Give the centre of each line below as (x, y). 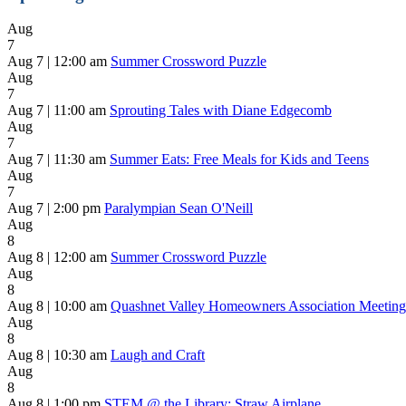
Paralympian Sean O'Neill (179, 208)
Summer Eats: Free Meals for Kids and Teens (239, 159)
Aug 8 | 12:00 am (57, 257)
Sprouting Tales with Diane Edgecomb (221, 111)
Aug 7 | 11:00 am (57, 111)
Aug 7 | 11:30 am (57, 159)
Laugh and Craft (158, 355)
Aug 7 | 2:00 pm (54, 208)
